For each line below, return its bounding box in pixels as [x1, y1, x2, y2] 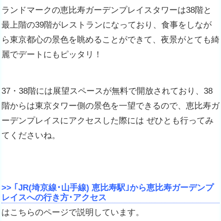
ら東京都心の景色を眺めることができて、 [1, 35, 161, 45]
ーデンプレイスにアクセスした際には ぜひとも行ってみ [1, 116, 214, 126]
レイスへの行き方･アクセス [1, 193, 107, 203]
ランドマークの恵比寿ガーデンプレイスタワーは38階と [1, 5, 212, 15]
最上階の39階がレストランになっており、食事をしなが [1, 20, 212, 30]
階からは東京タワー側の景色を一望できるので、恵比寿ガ [1, 101, 220, 111]
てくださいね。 [1, 131, 60, 141]
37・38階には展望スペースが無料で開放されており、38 [1, 86, 213, 96]
